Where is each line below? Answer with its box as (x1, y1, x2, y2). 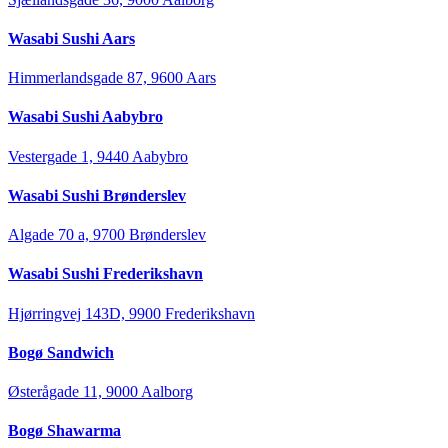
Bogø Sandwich (8, 343, 114, 361)
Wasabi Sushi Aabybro (8, 108, 163, 126)
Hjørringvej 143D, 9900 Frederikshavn (8, 304, 255, 322)
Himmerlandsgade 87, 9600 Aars (8, 69, 216, 87)
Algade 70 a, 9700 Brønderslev (8, 226, 206, 244)
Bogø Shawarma (8, 422, 121, 440)
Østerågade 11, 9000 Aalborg (8, 383, 193, 401)
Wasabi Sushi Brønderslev (8, 186, 186, 204)
